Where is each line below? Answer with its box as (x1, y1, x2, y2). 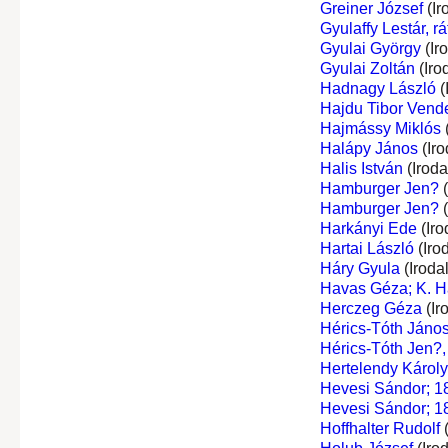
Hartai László (319, 239, 414, 257)
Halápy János (319, 139, 418, 157)
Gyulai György (319, 39, 421, 57)
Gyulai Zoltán (319, 59, 415, 77)
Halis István (319, 159, 403, 177)
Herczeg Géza (319, 299, 422, 317)
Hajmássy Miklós (319, 119, 441, 137)
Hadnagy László (319, 79, 436, 97)
